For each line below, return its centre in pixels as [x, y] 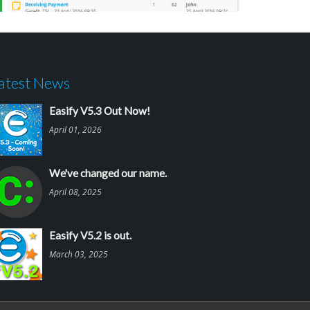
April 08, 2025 [75, 192]
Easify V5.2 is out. [90, 236]
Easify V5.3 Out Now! [100, 111]
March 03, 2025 [79, 254]
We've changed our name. [108, 173]
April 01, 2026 [75, 130]
